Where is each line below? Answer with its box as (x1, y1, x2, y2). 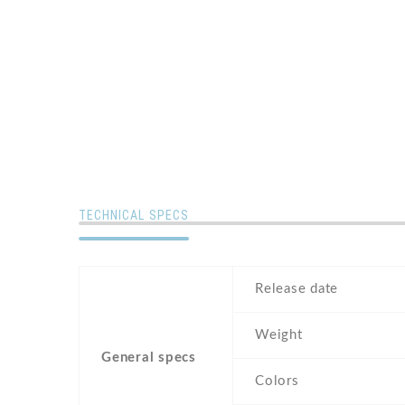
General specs (101, 351, 196, 365)
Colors (255, 374, 299, 389)
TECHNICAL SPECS (79, 208, 189, 223)
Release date (255, 282, 338, 297)
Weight (255, 328, 303, 343)
